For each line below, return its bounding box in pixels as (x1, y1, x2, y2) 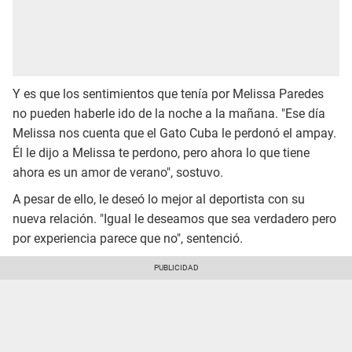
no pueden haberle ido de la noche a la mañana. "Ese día (13, 106, 325, 122)
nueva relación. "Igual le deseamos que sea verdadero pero (13, 211, 336, 227)
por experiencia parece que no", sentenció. (13, 231, 243, 247)
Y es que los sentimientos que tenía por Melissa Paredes (13, 86, 324, 102)
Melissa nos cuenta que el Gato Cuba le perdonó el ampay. (13, 126, 336, 141)
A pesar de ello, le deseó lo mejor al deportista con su (13, 192, 305, 207)
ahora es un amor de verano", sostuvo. (13, 165, 223, 181)
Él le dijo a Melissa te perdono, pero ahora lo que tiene (13, 145, 310, 161)
